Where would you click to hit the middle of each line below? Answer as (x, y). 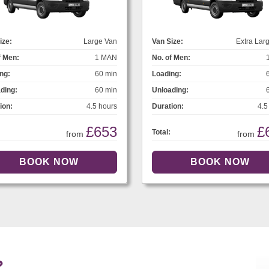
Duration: (168, 107)
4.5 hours (102, 107)
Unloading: (170, 90)
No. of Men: (171, 58)
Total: (161, 132)
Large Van (100, 42)
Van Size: (168, 42)
